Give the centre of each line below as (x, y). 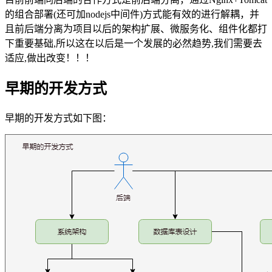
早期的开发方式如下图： (58, 118)
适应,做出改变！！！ (50, 58)
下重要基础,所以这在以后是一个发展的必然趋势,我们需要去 (134, 43)
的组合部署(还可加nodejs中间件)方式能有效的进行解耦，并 (132, 14)
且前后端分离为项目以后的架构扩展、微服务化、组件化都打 (136, 29)
